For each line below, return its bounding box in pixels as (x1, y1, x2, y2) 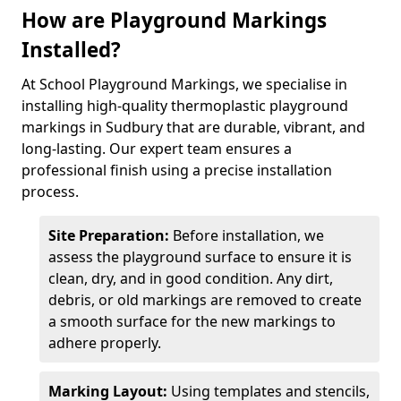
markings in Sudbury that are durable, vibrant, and (21, 117, 365, 137)
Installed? (21, 36, 121, 64)
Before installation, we (173, 226, 324, 245)
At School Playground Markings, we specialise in (21, 74, 347, 94)
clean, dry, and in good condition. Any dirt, (48, 269, 333, 288)
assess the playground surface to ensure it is (48, 247, 352, 267)
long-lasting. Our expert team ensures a (21, 139, 292, 158)
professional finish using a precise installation (21, 160, 332, 180)
